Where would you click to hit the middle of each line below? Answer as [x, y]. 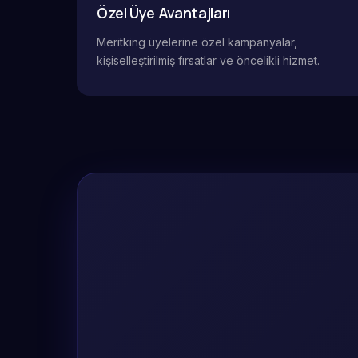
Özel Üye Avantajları [163, 13]
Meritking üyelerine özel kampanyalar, [197, 42]
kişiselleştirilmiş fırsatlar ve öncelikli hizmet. [208, 60]
